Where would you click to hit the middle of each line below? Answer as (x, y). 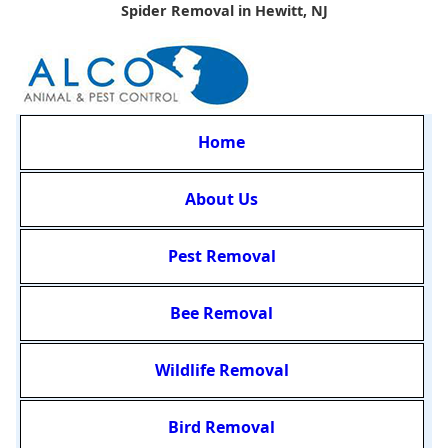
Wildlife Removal (221, 370)
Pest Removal (221, 256)
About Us (222, 199)
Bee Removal (222, 313)
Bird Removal (222, 427)
